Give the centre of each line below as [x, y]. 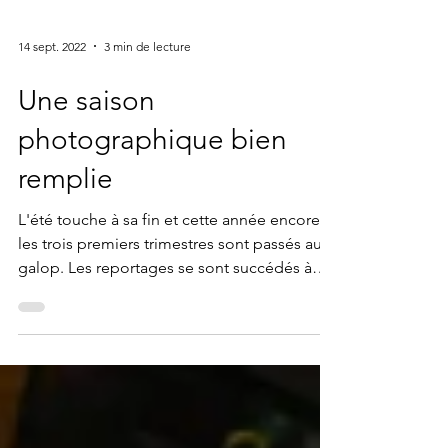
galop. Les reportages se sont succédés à [165, 307]
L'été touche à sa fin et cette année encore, [171, 259]
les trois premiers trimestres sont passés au [170, 283]
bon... [38, 331]
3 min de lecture [147, 86]
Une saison [86, 140]
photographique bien [152, 179]
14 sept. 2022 [52, 86]
